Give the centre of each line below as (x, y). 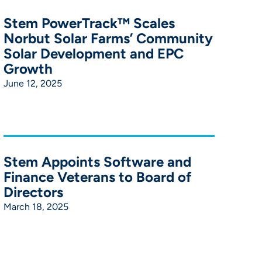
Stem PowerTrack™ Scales (89, 23)
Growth (28, 68)
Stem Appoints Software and (98, 161)
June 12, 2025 (33, 83)
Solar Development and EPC (94, 53)
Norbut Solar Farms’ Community (108, 38)
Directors (34, 192)
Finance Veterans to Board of (98, 177)
